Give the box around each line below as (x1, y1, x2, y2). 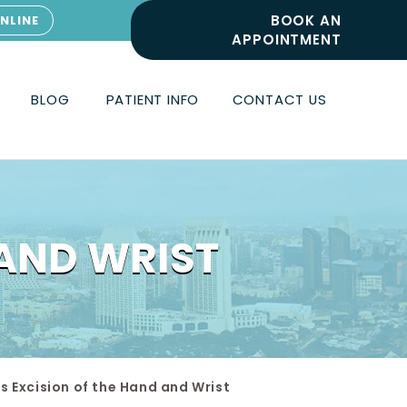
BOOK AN (270, 11, 342, 30)
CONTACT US (232, 90, 327, 109)
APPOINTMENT (232, 30, 342, 49)
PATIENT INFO (105, 90, 200, 109)
